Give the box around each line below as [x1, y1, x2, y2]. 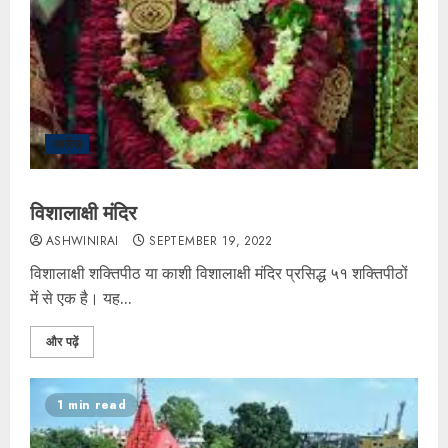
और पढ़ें [46, 333, 78, 352]
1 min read [57, 396, 126, 415]
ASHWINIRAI [46, 232, 119, 251]
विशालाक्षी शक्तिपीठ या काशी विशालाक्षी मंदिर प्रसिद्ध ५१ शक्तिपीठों [30, 262, 408, 285]
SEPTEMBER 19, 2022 [149, 232, 273, 251]
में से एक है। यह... [30, 287, 132, 310]
